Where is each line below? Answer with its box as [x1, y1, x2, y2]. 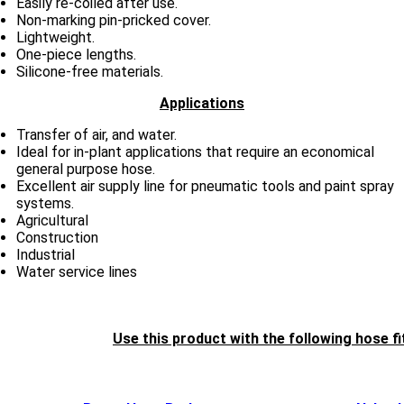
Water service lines [16, 262, 137, 280]
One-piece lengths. [16, 45, 136, 63]
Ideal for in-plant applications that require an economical [16, 142, 374, 161]
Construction [16, 228, 98, 246]
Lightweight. [16, 28, 95, 46]
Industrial [16, 245, 75, 263]
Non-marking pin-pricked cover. [16, 11, 211, 29]
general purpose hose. [16, 160, 155, 178]
